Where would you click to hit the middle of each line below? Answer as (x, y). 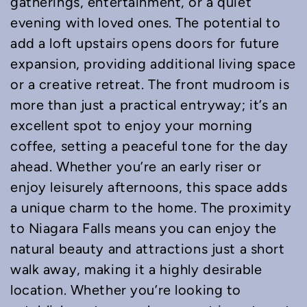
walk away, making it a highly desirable (136, 270)
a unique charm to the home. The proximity (151, 208)
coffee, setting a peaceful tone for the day (149, 146)
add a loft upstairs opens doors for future (145, 44)
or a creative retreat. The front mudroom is (150, 85)
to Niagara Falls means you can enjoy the (144, 229)
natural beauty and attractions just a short (148, 249)
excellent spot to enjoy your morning (132, 126)
